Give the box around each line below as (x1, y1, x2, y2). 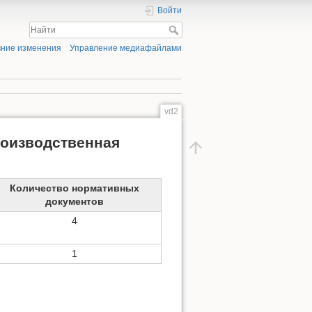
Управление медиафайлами (70, 43, 182, 54)
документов (45, 195, 104, 207)
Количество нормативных (9, 182, 139, 194)
